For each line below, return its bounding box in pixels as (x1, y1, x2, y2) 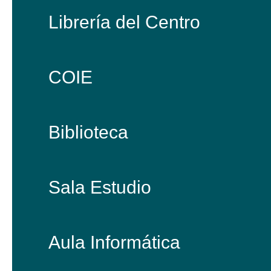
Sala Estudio (48, 177, 151, 197)
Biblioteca (48, 122, 128, 142)
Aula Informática (48, 232, 180, 252)
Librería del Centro (48, 12, 200, 32)
